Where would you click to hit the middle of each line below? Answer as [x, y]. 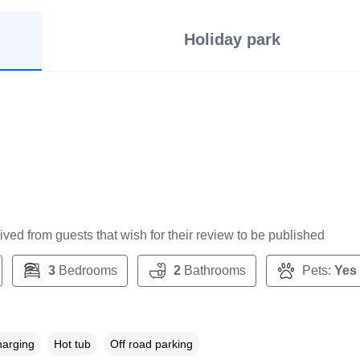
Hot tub [72, 344]
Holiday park [232, 39]
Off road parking [151, 344]
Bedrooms [86, 270]
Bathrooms [213, 270]
